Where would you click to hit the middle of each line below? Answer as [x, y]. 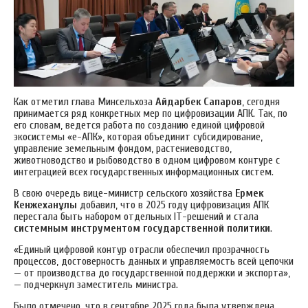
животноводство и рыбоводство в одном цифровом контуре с [147, 160]
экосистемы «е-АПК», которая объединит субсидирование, [138, 136]
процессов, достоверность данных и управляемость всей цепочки [154, 261]
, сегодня [261, 101]
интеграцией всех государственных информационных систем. [144, 172]
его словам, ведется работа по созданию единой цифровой [139, 125]
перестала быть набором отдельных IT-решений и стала [136, 216]
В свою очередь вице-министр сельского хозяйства [124, 193]
